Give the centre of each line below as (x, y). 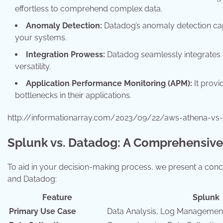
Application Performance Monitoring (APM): (109, 83)
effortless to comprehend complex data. (89, 8)
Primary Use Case (43, 212)
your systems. (41, 37)
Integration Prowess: (65, 54)
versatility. (33, 66)
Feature (57, 198)
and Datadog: (32, 179)
